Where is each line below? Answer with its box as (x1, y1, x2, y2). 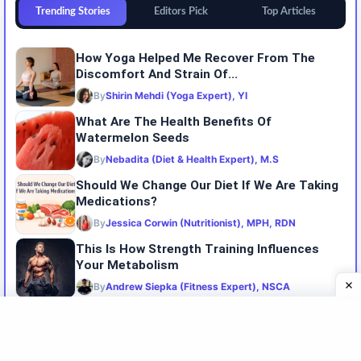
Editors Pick (153, 6, 208, 17)
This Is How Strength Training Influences (76, 241, 319, 256)
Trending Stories (35, 6, 110, 17)
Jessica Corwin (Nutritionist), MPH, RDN (106, 216, 296, 229)
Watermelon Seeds (76, 130, 189, 145)
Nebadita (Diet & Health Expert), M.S (106, 152, 279, 165)
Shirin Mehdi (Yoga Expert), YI (106, 89, 247, 102)
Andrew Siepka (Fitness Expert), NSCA (106, 280, 290, 293)
